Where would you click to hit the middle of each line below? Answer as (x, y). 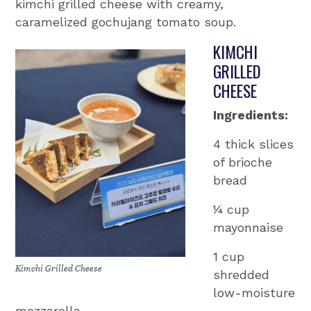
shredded (242, 274)
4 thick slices (254, 144)
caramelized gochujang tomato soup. (126, 22)
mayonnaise (249, 227)
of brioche (243, 162)
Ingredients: (251, 115)
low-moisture (254, 292)
